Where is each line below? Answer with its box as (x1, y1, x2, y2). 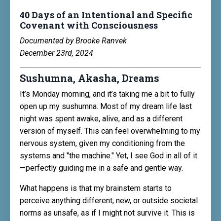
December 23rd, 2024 (20, 48, 93, 58)
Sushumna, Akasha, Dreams (20, 72, 159, 84)
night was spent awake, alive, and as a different (20, 114, 183, 123)
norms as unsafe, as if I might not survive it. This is (20, 208, 195, 218)
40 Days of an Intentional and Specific (20, 9, 192, 21)
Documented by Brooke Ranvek (20, 36, 127, 45)
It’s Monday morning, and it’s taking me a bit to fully (20, 89, 195, 99)
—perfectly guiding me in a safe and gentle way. (20, 163, 183, 173)
